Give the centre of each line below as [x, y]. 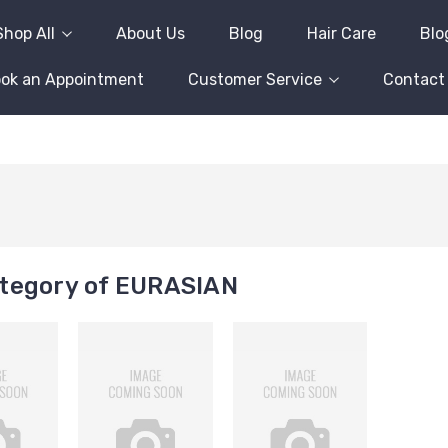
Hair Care [341, 33]
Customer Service [254, 79]
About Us [150, 33]
